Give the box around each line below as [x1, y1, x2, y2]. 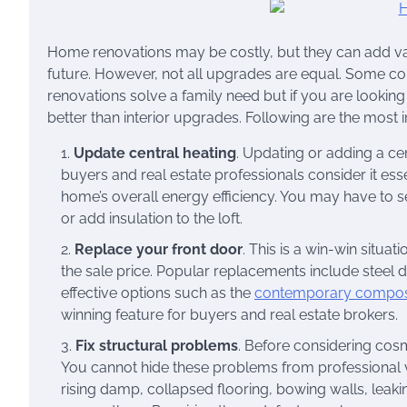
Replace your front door [74, 240, 243, 258]
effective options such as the [61, 283, 254, 302]
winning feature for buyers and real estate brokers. [61, 305, 398, 323]
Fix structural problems [75, 336, 238, 354]
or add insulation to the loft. [61, 209, 243, 227]
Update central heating [74, 144, 236, 162]
